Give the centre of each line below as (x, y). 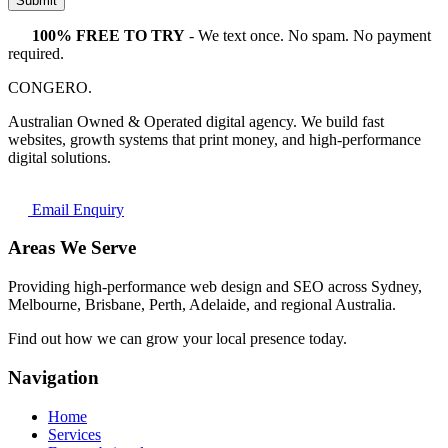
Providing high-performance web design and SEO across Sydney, (215, 287)
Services (74, 434)
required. (36, 53)
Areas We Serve (72, 248)
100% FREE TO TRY (108, 35)
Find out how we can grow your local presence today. (177, 339)
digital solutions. (59, 157)
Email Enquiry (76, 209)
